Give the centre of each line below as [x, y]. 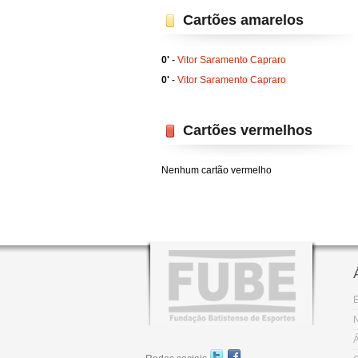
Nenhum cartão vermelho [217, 170]
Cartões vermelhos [248, 130]
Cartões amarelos [243, 20]
